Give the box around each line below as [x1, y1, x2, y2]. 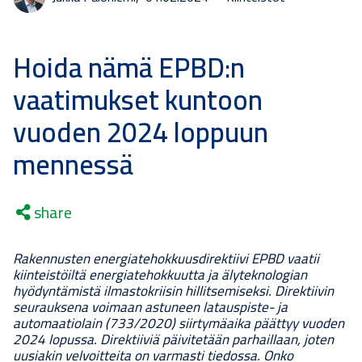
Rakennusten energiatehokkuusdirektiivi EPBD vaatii [13, 245, 319, 271]
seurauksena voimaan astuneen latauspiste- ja [13, 293, 288, 320]
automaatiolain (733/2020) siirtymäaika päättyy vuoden [13, 309, 344, 336]
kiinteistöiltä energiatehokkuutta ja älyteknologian [13, 261, 307, 288]
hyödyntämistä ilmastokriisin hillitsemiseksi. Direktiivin [13, 277, 334, 304]
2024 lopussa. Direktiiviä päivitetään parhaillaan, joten [13, 326, 334, 352]
